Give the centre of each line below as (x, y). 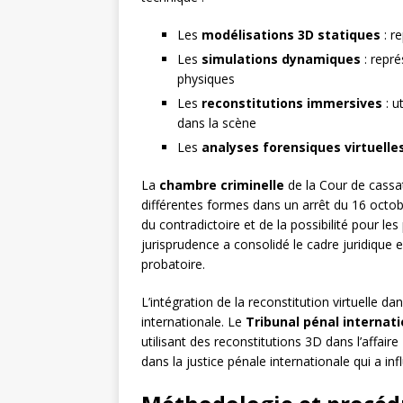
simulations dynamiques (281, 59)
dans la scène (217, 123)
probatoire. (173, 264)
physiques (206, 79)
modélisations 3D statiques (291, 35)
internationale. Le (193, 322)
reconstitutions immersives (292, 103)
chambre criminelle (222, 185)
